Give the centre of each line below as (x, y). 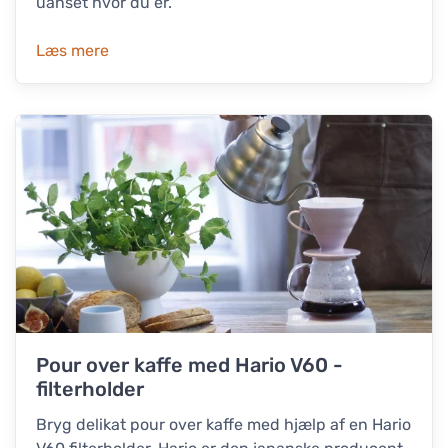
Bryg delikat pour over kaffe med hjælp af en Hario (223, 425)
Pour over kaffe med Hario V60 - (189, 365)
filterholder (90, 389)
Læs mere (72, 51)
